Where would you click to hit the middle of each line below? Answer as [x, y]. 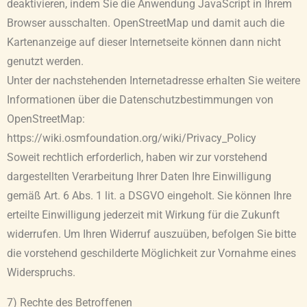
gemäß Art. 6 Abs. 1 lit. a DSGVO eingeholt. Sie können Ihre [149, 196]
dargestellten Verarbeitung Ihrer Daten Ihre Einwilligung [139, 177]
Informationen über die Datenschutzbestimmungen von [140, 100]
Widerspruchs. [41, 273]
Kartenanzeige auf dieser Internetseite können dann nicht [144, 43]
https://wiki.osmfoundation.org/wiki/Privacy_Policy [132, 139]
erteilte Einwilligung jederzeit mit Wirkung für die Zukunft [143, 216]
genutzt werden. [45, 62]
